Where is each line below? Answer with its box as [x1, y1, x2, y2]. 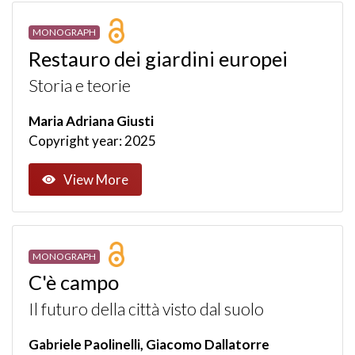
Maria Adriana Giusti [29, 112, 154, 129]
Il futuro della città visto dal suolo [29, 299, 264, 320]
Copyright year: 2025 [29, 132, 156, 149]
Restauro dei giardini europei [29, 46, 288, 71]
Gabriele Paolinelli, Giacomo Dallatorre [29, 336, 269, 353]
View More [63, 170, 128, 188]
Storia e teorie [29, 74, 131, 96]
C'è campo [29, 270, 119, 295]
